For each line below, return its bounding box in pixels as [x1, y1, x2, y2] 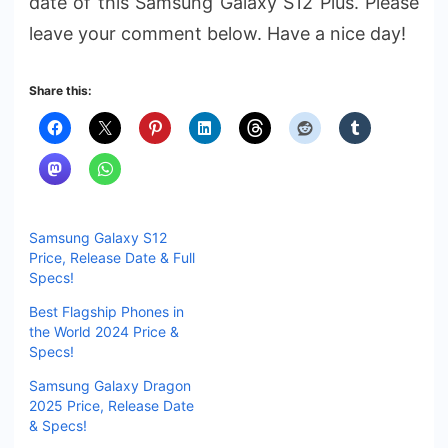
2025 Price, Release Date [29, 396, 194, 414]
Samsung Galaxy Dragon [29, 376, 191, 394]
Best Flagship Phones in [29, 302, 184, 320]
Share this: [29, 82, 92, 98]
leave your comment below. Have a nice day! [29, 23, 406, 44]
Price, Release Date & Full [29, 248, 195, 266]
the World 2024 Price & [29, 322, 179, 340]
